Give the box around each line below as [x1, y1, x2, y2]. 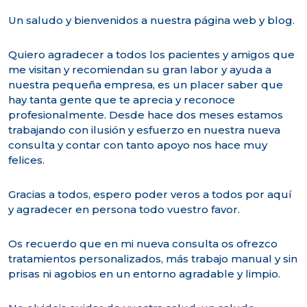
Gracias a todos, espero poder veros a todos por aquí [8, 187, 292, 201]
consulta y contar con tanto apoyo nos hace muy [8, 138, 267, 151]
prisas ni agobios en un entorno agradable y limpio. [8, 267, 280, 280]
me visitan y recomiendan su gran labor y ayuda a [8, 62, 271, 76]
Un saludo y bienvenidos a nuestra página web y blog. [8, 13, 295, 27]
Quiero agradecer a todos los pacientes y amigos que [8, 47, 295, 61]
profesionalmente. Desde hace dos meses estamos [8, 108, 283, 121]
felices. [8, 153, 45, 167]
